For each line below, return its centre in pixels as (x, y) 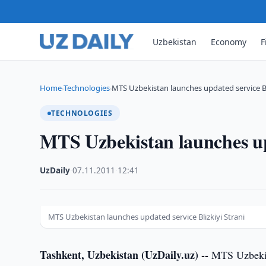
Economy (229, 42)
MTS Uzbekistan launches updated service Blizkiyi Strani (147, 217)
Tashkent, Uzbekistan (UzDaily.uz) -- (124, 255)
